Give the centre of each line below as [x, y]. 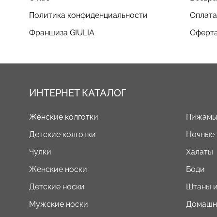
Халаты [200, 152]
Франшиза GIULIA [62, 32]
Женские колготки [64, 117]
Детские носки [57, 186]
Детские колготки [62, 134]
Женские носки [58, 169]
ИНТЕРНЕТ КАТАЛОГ [77, 93]
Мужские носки [59, 204]
